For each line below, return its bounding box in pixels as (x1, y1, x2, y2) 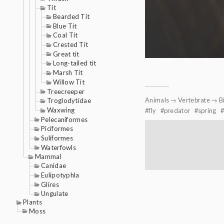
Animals (145, 96, 169, 104)
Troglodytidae (47, 96, 91, 105)
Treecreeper (47, 87, 85, 95)
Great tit (53, 49, 79, 58)
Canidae (41, 161, 66, 170)
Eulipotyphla (41, 170, 79, 179)
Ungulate (41, 189, 68, 198)
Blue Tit (53, 21, 77, 30)
